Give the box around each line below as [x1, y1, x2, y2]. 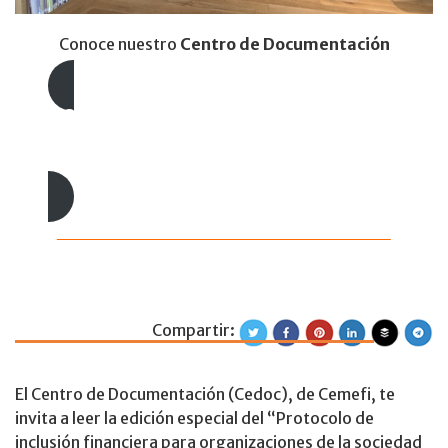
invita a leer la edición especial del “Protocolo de [15, 408, 374, 429]
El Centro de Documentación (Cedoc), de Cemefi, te [15, 384, 395, 405]
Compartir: [152, 320, 238, 341]
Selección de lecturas [48, 142, 228, 166]
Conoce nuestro [58, 34, 180, 55]
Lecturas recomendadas [48, 97, 364, 134]
